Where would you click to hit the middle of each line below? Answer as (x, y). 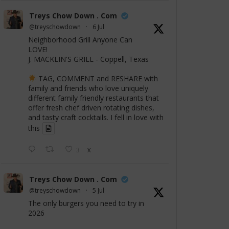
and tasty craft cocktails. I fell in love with (96, 118)
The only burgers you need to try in (86, 203)
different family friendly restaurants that (94, 98)
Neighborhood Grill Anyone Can (80, 40)
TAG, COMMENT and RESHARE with (97, 79)
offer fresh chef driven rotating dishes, (91, 108)
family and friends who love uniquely (88, 88)
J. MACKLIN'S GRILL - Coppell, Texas (88, 59)
